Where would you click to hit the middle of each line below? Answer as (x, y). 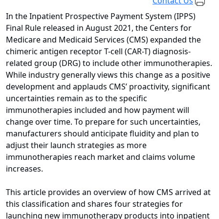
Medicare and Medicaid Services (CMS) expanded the (103, 40)
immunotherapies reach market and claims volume (100, 157)
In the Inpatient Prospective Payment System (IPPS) (101, 16)
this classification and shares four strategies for (94, 204)
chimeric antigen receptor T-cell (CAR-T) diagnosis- (98, 52)
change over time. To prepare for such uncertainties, (103, 122)
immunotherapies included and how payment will (98, 110)
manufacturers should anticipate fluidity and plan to (102, 134)
